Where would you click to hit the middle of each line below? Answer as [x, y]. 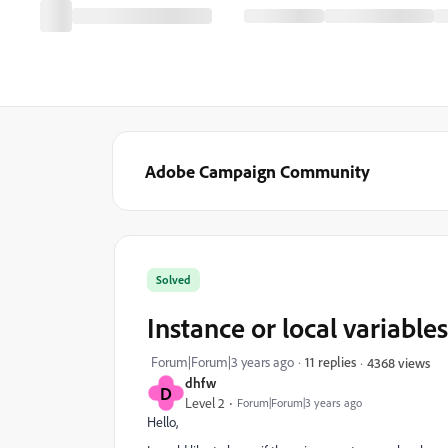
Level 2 [205, 403]
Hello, [164, 422]
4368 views [398, 362]
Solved [173, 279]
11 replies [330, 361]
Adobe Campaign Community [257, 171]
